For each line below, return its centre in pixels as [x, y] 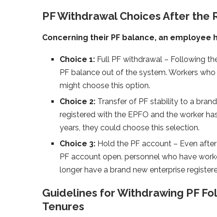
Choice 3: [77, 143]
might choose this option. [105, 85]
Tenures [63, 206]
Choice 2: [77, 101]
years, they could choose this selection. [130, 127]
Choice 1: [78, 59]
